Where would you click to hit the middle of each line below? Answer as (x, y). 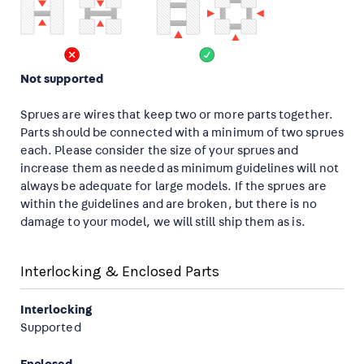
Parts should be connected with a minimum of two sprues (182, 133)
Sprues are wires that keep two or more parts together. (177, 115)
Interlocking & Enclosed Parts (120, 272)
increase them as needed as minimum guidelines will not (180, 169)
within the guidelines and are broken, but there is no (169, 205)
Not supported (62, 80)
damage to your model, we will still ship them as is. (163, 223)
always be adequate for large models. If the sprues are (173, 187)
